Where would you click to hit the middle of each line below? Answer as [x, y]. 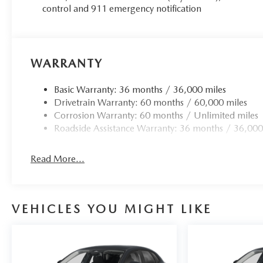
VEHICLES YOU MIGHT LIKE [112, 209]
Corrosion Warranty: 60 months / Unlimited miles [156, 116]
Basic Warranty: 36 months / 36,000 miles [140, 90]
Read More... [58, 159]
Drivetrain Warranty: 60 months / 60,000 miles [151, 103]
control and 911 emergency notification [122, 9]
